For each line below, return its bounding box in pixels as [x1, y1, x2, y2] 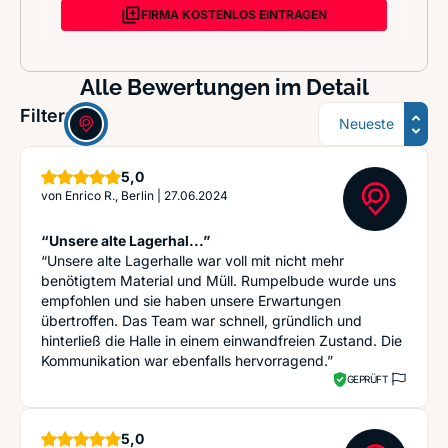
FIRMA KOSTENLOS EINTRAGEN [141, 7, 327, 22]
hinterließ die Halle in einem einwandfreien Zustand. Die [41, 332, 402, 349]
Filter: [20, 105, 70, 126]
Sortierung [317, 103, 395, 123]
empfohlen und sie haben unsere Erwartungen [41, 292, 341, 309]
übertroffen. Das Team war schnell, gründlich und [41, 312, 362, 329]
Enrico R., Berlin [65, 188, 154, 203]
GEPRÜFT [346, 372, 387, 385]
